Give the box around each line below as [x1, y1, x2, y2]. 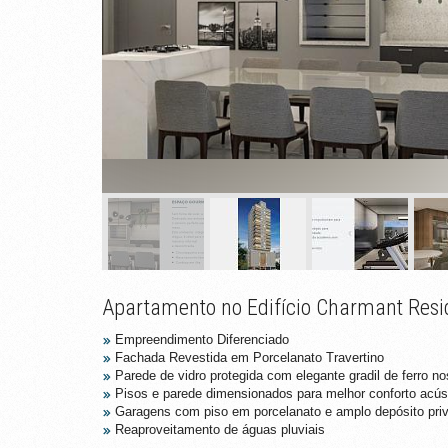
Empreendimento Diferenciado [115, 332, 289, 348]
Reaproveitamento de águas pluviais [115, 422, 325, 438]
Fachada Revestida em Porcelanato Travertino [115, 350, 384, 366]
